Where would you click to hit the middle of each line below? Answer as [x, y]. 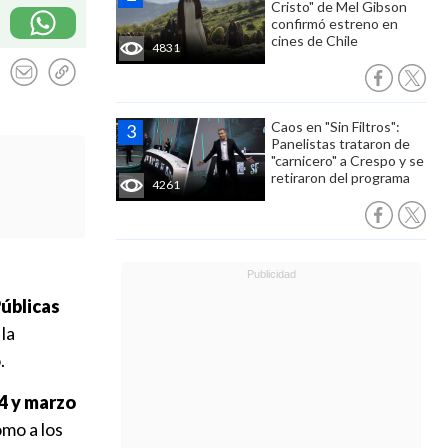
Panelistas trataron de [340, 143]
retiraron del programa [340, 177]
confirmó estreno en [334, 23]
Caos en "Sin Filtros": [335, 126]
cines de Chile [314, 40]
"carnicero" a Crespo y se [347, 160]
